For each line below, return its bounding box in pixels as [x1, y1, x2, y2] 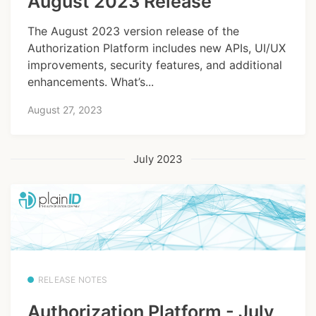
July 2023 [133, 152, 183, 166]
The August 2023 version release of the [28, 24, 239, 39]
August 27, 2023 [28, 103, 102, 116]
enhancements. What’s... [28, 75, 154, 90]
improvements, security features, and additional [28, 58, 282, 73]
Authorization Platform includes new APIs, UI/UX [28, 41, 286, 56]
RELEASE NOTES [38, 274, 108, 286]
